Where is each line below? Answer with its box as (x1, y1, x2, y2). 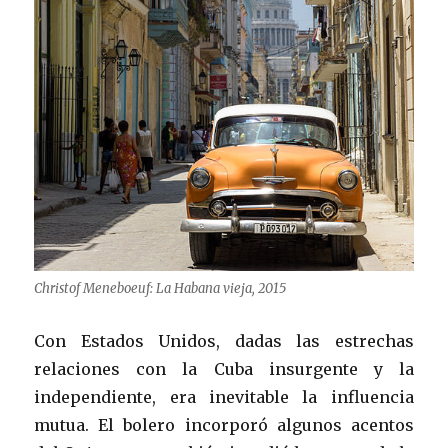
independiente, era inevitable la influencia (34, 386, 414, 407)
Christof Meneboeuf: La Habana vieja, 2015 (34, 279, 287, 297)
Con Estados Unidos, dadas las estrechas (34, 330, 414, 351)
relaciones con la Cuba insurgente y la (34, 358, 414, 379)
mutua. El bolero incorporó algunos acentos (34, 414, 414, 435)
